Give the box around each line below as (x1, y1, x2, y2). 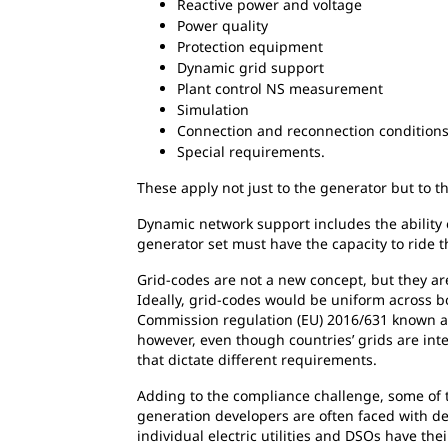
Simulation (177, 100, 249, 120)
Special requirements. (177, 142, 325, 162)
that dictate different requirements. (137, 350, 377, 370)
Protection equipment (177, 37, 323, 57)
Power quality (177, 16, 268, 36)
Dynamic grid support (177, 58, 324, 78)
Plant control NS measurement (177, 79, 383, 99)
